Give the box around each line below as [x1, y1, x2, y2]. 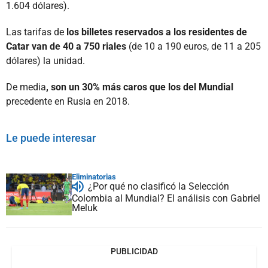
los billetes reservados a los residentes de [66, 26, 247, 38]
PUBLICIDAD [110, 246, 158, 256]
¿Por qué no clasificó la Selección [88, 180, 229, 192]
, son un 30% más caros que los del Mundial [46, 81, 233, 93]
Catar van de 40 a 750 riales [6, 40, 126, 52]
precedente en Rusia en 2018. [6, 95, 130, 107]
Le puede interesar [6, 131, 96, 144]
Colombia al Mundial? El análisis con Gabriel [72, 192, 260, 204]
